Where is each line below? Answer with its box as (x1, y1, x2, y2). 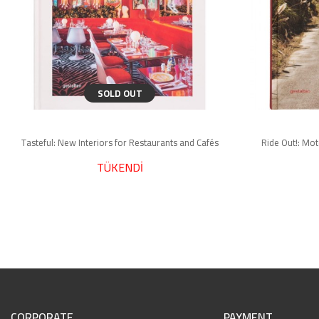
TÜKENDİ (96, 157, 143, 178)
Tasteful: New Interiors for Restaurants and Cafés (21, 134, 219, 151)
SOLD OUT (97, 85, 142, 102)
